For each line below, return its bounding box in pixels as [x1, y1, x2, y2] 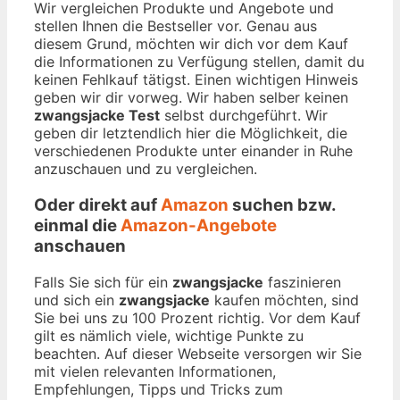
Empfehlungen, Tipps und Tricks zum [34, 379, 283, 398]
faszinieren [263, 272, 341, 291]
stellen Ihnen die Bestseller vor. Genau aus [34, 17, 317, 36]
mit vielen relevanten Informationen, [34, 362, 276, 380]
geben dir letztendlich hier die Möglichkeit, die [34, 124, 347, 143]
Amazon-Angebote [121, 215, 277, 236]
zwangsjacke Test [34, 106, 160, 125]
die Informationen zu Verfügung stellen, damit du [34, 53, 364, 71]
